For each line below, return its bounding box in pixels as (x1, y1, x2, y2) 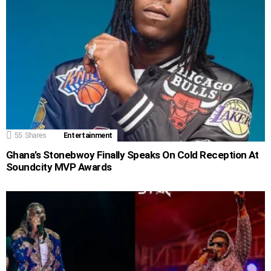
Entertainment (63, 131, 113, 140)
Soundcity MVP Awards (6, 160, 112, 173)
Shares (24, 131, 47, 140)
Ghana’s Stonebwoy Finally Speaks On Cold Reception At (6, 148, 259, 161)
